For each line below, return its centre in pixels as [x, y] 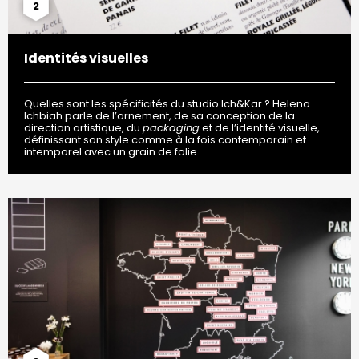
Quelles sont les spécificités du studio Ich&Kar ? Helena [167, 104]
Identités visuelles [86, 58]
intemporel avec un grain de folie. [112, 152]
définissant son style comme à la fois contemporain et [165, 140]
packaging [171, 128]
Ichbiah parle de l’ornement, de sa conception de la [159, 116]
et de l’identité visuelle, [260, 128]
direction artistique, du [83, 128]
